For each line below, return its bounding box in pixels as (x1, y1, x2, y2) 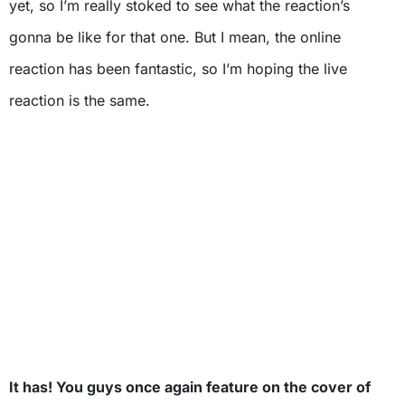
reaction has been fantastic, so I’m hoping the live (9, 60, 347, 78)
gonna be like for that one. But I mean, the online (9, 28, 341, 46)
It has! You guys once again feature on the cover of (9, 378, 371, 396)
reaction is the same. (9, 91, 150, 109)
